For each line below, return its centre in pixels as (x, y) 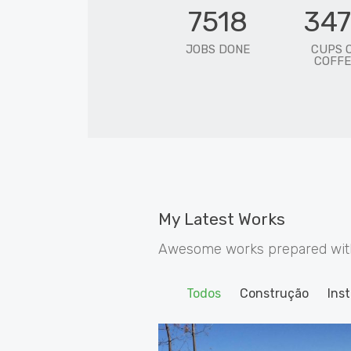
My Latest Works (222, 219)
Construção (274, 293)
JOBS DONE (217, 49)
